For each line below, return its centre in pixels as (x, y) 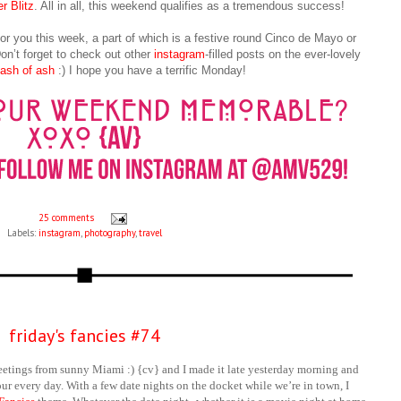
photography (109, 233)
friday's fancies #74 (84, 336)
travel (150, 233)
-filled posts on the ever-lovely (283, 55)
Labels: (22, 233)
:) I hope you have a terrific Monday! (150, 71)
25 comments (66, 218)
